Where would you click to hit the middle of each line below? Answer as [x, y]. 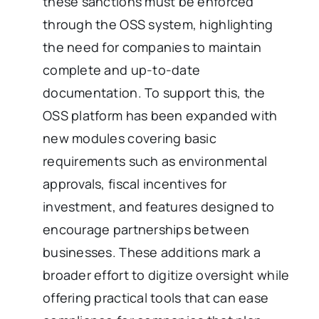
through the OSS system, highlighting [158, 24]
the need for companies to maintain [152, 47]
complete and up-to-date [122, 69]
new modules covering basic [130, 138]
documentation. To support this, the [154, 92]
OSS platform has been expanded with [160, 115]
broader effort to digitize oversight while [166, 274]
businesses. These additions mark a [152, 252]
